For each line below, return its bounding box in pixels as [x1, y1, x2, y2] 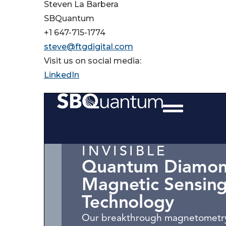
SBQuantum [44, 14, 94, 23]
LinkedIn [44, 70, 79, 80]
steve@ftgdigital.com [44, 42, 133, 51]
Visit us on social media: [44, 56, 141, 66]
